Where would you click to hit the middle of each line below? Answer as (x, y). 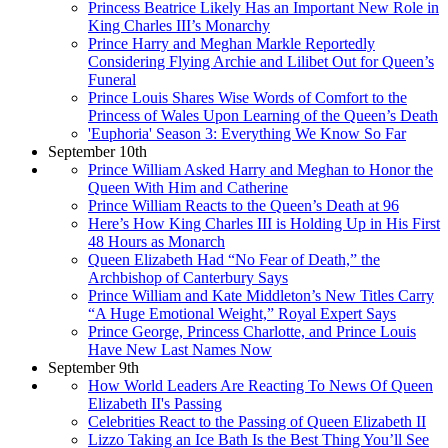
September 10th (97, 151)
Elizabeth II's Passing (155, 403)
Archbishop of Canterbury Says (188, 277)
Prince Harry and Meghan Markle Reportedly (231, 43)
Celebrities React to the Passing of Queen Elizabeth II (257, 421)
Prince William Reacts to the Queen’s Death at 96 (243, 205)
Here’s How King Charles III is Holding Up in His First (264, 223)
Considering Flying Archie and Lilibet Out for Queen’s (261, 61)
